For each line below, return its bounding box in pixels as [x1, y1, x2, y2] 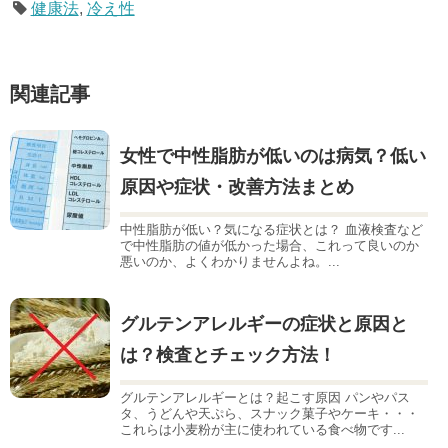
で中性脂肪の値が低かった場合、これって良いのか [120, 237, 419, 253]
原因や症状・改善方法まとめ [120, 176, 354, 197]
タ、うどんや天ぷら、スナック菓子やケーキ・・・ [120, 405, 419, 421]
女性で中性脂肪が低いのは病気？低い [120, 145, 426, 166]
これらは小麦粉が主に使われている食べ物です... [120, 421, 405, 437]
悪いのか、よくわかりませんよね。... [120, 253, 340, 269]
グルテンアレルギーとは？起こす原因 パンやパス [120, 389, 410, 405]
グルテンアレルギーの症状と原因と [120, 313, 408, 334]
